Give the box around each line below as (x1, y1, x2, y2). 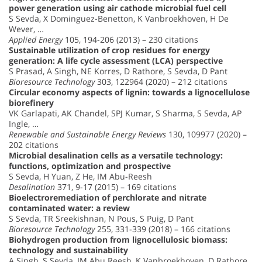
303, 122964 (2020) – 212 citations (95, 76, 227, 88)
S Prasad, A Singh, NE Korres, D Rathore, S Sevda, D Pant (9, 65, 227, 77)
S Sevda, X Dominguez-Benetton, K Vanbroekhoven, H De (9, 13, 229, 25)
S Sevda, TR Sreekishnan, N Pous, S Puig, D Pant (9, 213, 194, 225)
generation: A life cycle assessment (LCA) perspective (9, 55, 223, 67)
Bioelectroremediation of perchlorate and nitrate (9, 192, 206, 204)
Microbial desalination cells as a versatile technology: (9, 150, 223, 161)
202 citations (9, 139, 58, 151)
